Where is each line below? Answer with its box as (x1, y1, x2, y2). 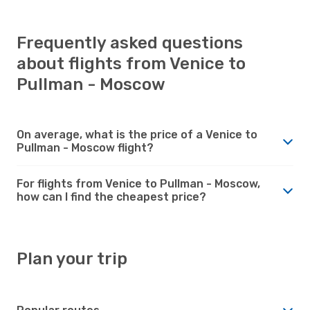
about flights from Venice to (17, 53, 246, 73)
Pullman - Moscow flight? (17, 140, 154, 154)
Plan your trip (17, 248, 127, 268)
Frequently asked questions (17, 33, 243, 53)
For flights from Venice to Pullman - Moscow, (17, 176, 260, 190)
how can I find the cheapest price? (17, 190, 206, 203)
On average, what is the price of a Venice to (17, 127, 257, 141)
